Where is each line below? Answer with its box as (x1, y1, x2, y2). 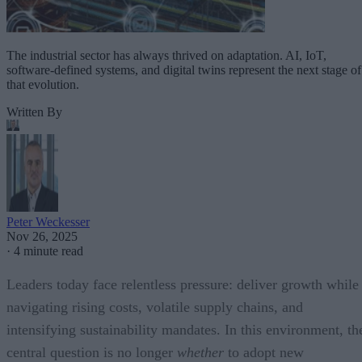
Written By (6, 105, 62, 120)
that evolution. (6, 78, 79, 92)
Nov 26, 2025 (6, 229, 78, 244)
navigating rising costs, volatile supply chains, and (6, 299, 303, 316)
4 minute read (14, 244, 83, 259)
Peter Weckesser (6, 215, 90, 229)
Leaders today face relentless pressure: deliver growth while (6, 276, 359, 293)
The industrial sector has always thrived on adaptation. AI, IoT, (6, 48, 326, 63)
